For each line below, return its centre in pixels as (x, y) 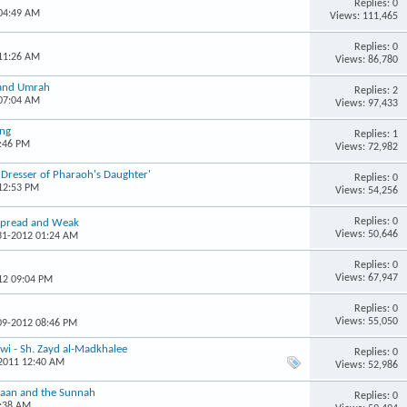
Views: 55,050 (366, 321)
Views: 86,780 (366, 60)
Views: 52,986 (366, 365)
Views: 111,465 (363, 16)
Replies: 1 (376, 134)
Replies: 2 (376, 90)
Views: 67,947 (366, 278)
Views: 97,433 (366, 103)
